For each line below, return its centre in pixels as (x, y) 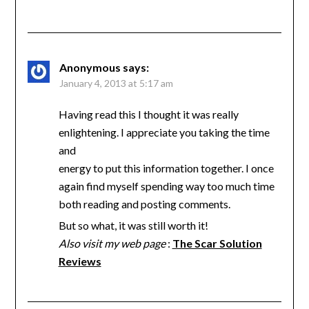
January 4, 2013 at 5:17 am (116, 83)
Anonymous (90, 67)
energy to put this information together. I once (166, 168)
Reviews (80, 261)
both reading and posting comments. (144, 203)
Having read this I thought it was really (148, 114)
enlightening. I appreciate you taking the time (164, 132)
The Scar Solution (217, 243)
